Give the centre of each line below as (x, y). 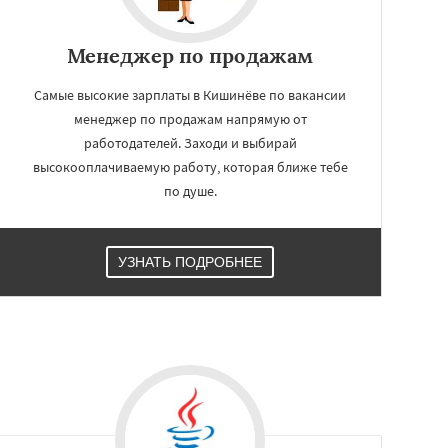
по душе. (190, 191)
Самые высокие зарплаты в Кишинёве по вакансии (190, 95)
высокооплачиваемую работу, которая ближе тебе (190, 167)
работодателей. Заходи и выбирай (190, 143)
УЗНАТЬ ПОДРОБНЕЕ (190, 262)
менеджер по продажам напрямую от (190, 119)
